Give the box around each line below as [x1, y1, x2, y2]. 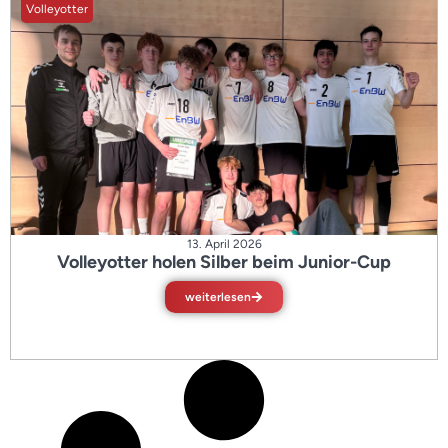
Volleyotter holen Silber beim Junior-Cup [56, 251, 391, 273]
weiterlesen [185, 290, 251, 304]
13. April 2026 [186, 237, 262, 251]
